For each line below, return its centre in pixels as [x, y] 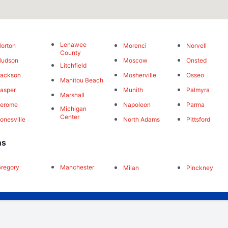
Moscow [135, 61]
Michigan [73, 109]
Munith [133, 90]
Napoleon [137, 105]
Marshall [72, 95]
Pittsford [198, 120]
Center [69, 117]
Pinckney [200, 167]
